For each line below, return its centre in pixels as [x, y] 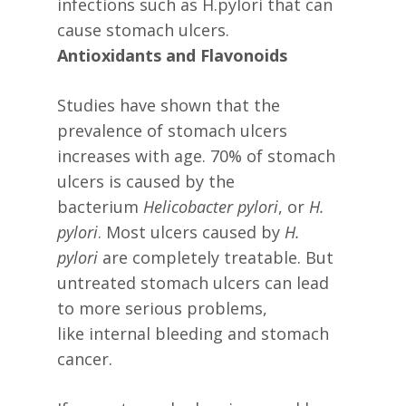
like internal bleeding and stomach [193, 334]
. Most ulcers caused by [191, 232]
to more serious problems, [162, 309]
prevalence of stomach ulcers [172, 131]
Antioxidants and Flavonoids [172, 56]
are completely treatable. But [215, 258]
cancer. [87, 359]
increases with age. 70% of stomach [196, 156]
